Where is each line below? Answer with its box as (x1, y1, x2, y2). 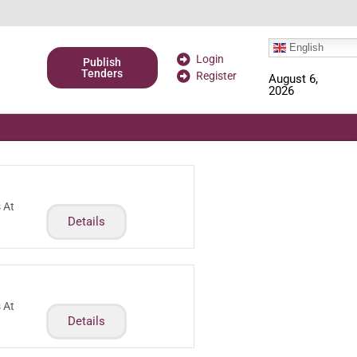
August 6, (268, 72, 318, 87)
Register (196, 69, 237, 83)
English (285, 41, 324, 53)
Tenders (81, 67, 124, 80)
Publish (83, 56, 122, 69)
